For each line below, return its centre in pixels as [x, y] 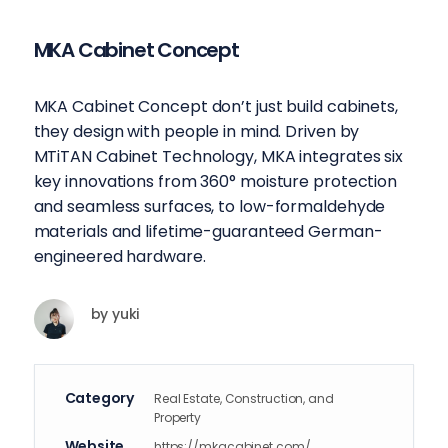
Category [99, 397]
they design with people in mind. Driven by [196, 131]
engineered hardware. [119, 256]
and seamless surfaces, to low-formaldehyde [209, 206]
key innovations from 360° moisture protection [215, 181]
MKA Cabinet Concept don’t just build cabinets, [215, 106]
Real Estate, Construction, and [243, 398]
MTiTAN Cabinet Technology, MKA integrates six [218, 156]
